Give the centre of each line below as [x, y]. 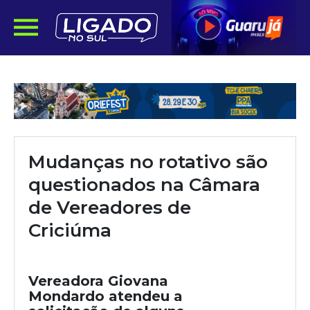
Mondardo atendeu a [106, 296]
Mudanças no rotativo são [148, 162]
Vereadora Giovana [98, 281]
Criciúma [70, 230]
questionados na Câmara [144, 185]
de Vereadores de [110, 208]
